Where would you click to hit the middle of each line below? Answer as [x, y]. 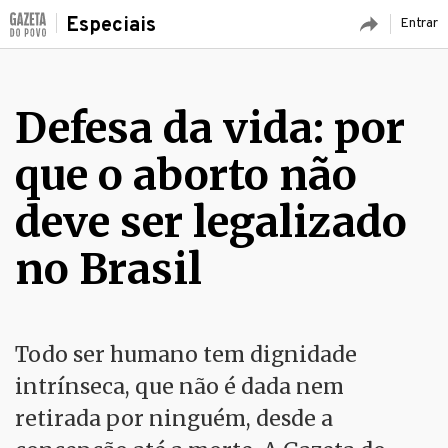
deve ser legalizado [211, 222]
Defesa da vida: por [210, 128]
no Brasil [108, 269]
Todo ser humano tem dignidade [186, 354]
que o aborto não [186, 175]
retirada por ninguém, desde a [174, 418]
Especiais [111, 26]
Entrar [419, 23]
